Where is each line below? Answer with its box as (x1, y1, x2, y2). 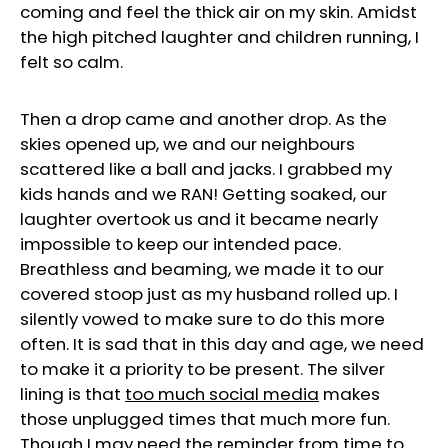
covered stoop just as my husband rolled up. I (20, 282, 398, 307)
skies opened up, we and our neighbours (20, 132, 355, 157)
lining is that (20, 382, 125, 407)
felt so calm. (20, 50, 123, 75)
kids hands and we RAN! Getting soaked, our (20, 182, 387, 207)
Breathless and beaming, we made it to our (20, 257, 384, 282)
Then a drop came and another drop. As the (20, 107, 387, 132)
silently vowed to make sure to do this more (20, 307, 385, 332)
